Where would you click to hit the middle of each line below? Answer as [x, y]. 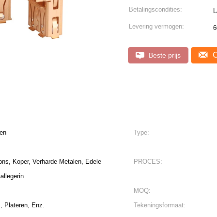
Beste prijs [164, 55]
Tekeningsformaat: [160, 205]
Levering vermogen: [156, 26]
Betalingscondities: [155, 9]
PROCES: [148, 162]
